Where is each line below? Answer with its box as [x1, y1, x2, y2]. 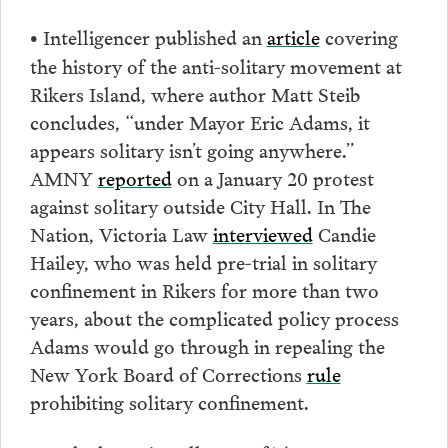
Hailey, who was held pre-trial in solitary [29, 245, 377, 276]
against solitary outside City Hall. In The [29, 189, 371, 220]
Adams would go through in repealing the [29, 329, 385, 360]
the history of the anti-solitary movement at [29, 49, 402, 80]
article [266, 20, 320, 51]
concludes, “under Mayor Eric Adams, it [29, 105, 370, 136]
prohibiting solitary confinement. [29, 385, 314, 416]
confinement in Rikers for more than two [29, 273, 379, 304]
